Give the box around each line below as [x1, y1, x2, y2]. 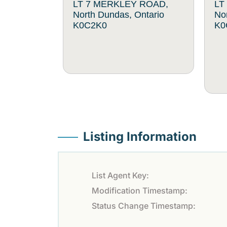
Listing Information [83, 129, 197, 144]
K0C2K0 [73, 20, 107, 30]
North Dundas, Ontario [73, 9, 164, 20]
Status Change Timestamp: [92, 201, 196, 211]
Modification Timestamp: [92, 185, 187, 196]
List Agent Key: [92, 170, 149, 181]
